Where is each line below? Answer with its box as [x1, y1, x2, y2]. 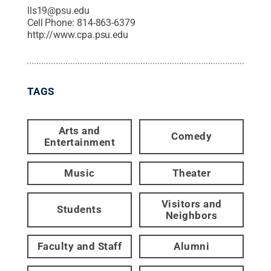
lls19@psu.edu [27, 4, 90, 16]
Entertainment [44, 135, 116, 148]
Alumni [174, 240, 210, 252]
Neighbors [165, 209, 218, 221]
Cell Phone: [27, 16, 77, 28]
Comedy [171, 130, 212, 143]
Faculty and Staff [37, 240, 122, 252]
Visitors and [161, 197, 222, 210]
